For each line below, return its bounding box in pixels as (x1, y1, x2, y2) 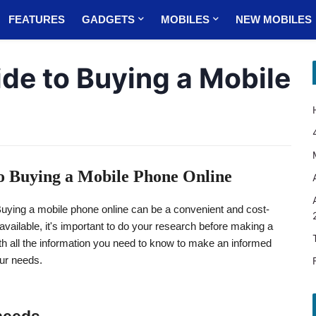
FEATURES (8, 13, 65, 25)
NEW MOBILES (235, 13, 312, 25)
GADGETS (81, 13, 135, 25)
